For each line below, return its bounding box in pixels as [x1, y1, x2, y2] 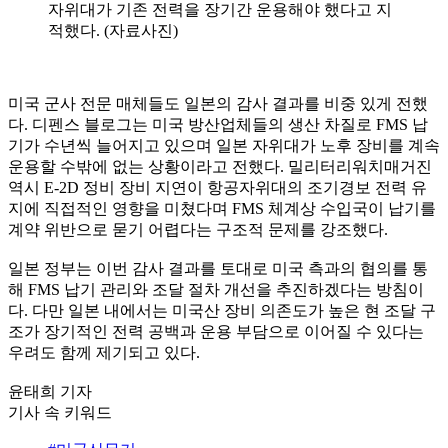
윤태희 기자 [8, 382, 92, 400]
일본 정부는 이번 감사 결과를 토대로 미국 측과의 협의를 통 [8, 259, 428, 277]
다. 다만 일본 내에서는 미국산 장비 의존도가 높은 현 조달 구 [8, 301, 436, 319]
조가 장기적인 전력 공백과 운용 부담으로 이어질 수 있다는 [8, 322, 424, 340]
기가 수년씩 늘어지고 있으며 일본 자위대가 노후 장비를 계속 [8, 136, 440, 154]
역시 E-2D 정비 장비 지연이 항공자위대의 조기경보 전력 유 [8, 178, 427, 196]
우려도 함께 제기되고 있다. [8, 343, 200, 361]
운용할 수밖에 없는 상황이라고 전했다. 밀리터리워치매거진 [8, 157, 432, 175]
